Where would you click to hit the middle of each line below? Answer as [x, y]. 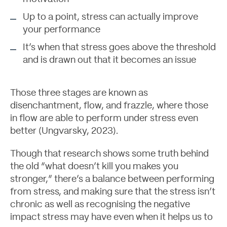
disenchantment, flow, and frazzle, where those [109, 106]
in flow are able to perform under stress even [104, 119]
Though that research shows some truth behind [109, 154]
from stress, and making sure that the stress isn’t [113, 192]
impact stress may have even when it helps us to [111, 217]
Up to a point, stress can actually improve [110, 17]
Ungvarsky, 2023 [77, 131]
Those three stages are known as [79, 93]
